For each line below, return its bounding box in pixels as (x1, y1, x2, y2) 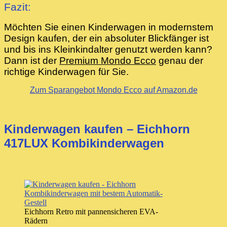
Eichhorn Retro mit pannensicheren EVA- (24, 207, 158, 216)
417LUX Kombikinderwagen (4, 136, 164, 150)
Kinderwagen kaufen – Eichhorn (4, 122, 190, 136)
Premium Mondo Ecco (59, 55, 156, 66)
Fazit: (4, 1, 31, 14)
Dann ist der (4, 55, 59, 66)
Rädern (24, 216, 48, 225)
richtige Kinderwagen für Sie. (4, 66, 129, 78)
